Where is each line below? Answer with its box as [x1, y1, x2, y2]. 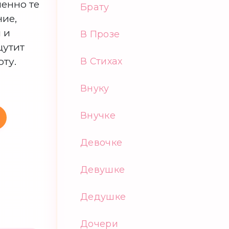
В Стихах [80, 56, 123, 66]
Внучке [80, 110, 116, 121]
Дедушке [80, 191, 126, 202]
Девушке [80, 164, 125, 175]
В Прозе [80, 29, 120, 39]
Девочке [80, 137, 123, 148]
